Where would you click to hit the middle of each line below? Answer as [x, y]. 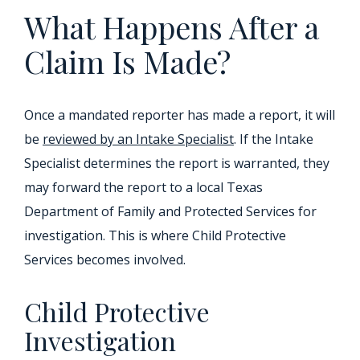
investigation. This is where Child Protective [155, 235]
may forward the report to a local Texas [143, 187]
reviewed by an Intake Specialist [138, 139]
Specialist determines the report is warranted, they [177, 163]
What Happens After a [172, 27]
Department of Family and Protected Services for [170, 211]
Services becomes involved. [105, 260]
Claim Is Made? [127, 61]
